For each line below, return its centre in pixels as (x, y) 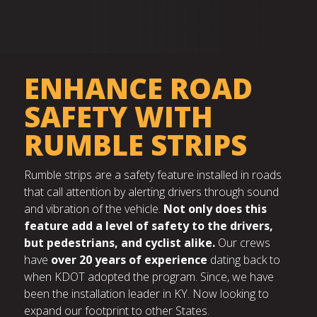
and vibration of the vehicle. (93, 209)
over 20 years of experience (129, 260)
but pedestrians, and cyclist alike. (119, 243)
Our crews (242, 243)
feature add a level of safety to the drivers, (148, 226)
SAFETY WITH (118, 117)
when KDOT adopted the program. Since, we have (149, 277)
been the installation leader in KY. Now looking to (146, 294)
